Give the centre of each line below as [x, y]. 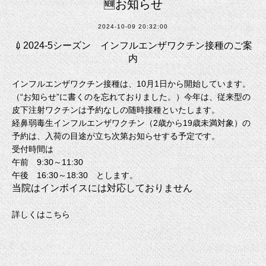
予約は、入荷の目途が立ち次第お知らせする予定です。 [116, 136]
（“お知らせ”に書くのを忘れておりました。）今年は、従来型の [131, 96]
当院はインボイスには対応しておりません [102, 188]
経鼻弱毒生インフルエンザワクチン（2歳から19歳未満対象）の [131, 123]
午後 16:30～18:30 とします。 [75, 175]
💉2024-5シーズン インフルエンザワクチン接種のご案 [133, 45]
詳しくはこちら [41, 214]
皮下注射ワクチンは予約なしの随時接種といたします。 [116, 110]
